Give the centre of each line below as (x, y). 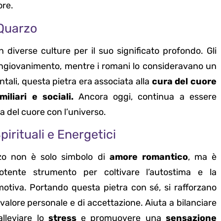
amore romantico (148, 157)
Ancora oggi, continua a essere (147, 96)
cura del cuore (184, 81)
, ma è (202, 157)
